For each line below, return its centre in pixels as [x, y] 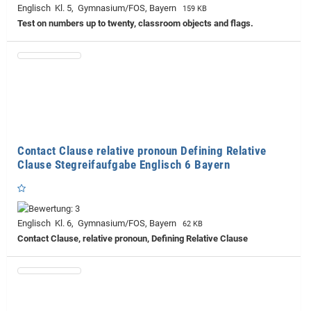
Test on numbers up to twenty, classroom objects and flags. [135, 23]
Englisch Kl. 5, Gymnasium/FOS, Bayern [99, 8]
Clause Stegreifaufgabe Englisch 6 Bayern [124, 164]
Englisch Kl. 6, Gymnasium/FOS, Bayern [99, 223]
